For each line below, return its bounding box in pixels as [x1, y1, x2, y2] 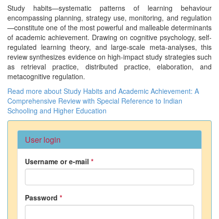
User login [25, 133, 61, 145]
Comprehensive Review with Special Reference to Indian [7, 95, 182, 106]
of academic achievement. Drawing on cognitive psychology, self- [7, 32, 212, 42]
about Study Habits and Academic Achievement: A [42, 86, 199, 96]
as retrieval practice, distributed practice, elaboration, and [7, 61, 212, 71]
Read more [7, 86, 42, 96]
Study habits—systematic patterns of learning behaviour [7, 2, 212, 13]
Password [25, 192, 60, 202]
